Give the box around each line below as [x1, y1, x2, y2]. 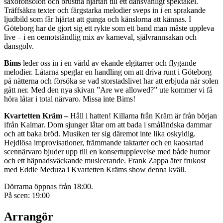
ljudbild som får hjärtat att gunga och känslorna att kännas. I [4, 14, 191, 23]
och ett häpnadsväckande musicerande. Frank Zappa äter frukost [4, 156, 206, 165]
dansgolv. [4, 41, 34, 50]
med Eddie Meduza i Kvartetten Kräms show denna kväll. [4, 165, 186, 174]
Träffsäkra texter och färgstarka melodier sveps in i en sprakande [4, 5, 206, 14]
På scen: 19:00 [4, 191, 50, 200]
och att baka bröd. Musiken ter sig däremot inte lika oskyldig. [4, 129, 196, 138]
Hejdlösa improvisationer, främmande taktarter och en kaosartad [4, 138, 204, 147]
